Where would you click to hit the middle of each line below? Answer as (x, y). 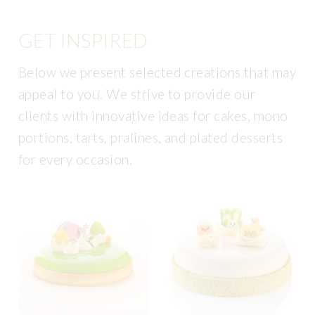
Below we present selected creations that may (157, 72)
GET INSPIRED (83, 40)
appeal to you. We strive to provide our (137, 94)
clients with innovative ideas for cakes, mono (153, 116)
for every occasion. (76, 160)
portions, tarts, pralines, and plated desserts (151, 138)
